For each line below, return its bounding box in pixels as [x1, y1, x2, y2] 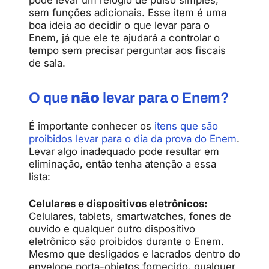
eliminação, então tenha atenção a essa [29, 157, 216, 170]
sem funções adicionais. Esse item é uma [29, 6, 226, 19]
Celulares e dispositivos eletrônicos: [29, 197, 208, 210]
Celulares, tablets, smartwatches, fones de [29, 210, 231, 222]
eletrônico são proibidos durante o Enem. [29, 235, 224, 247]
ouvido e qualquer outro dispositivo [29, 222, 195, 235]
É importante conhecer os [29, 119, 154, 132]
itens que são [154, 119, 218, 132]
